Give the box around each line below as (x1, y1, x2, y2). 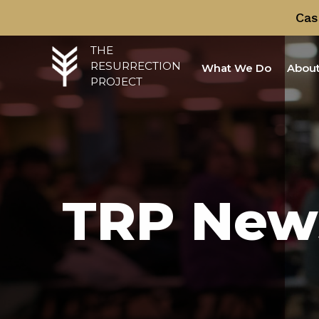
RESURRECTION (90, 58, 181, 73)
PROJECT (90, 74, 142, 88)
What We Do (202, 61, 271, 75)
